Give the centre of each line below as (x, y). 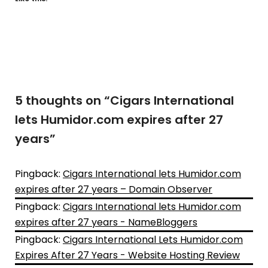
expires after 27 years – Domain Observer (114, 189)
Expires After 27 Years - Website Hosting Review (127, 255)
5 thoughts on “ (63, 100)
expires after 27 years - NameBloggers (106, 222)
